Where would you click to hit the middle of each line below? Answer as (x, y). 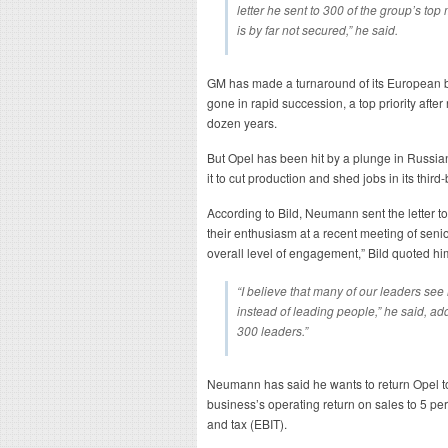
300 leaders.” (272, 330)
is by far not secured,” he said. (317, 29)
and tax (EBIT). (247, 423)
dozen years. (242, 122)
